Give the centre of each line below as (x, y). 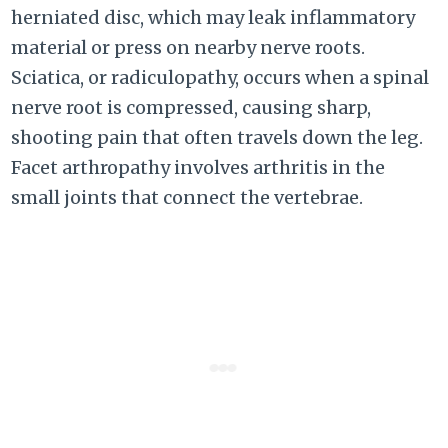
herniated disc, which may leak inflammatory (213, 18)
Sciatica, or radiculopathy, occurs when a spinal (220, 78)
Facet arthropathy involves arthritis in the (198, 168)
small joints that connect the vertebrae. (187, 198)
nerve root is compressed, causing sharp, (191, 108)
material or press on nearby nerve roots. (188, 48)
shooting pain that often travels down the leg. (217, 138)
